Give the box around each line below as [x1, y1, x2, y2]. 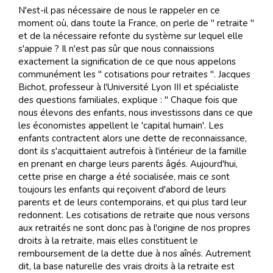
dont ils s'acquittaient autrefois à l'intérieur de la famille [18, 145, 247, 157]
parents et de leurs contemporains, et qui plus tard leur [18, 196, 247, 208]
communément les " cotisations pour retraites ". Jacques [18, 68, 250, 80]
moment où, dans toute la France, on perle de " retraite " [18, 17, 254, 29]
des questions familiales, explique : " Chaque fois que [18, 94, 238, 106]
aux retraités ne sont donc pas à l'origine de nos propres [18, 222, 250, 234]
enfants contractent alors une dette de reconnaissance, [18, 132, 247, 144]
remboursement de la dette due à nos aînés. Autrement [18, 247, 251, 260]
